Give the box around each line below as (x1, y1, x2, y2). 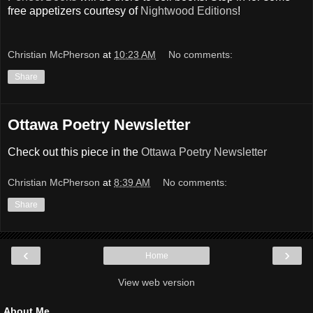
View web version (118, 276, 195, 288)
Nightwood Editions (140, 4, 238, 17)
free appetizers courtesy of (8, 4, 140, 17)
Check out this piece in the (8, 146, 141, 159)
